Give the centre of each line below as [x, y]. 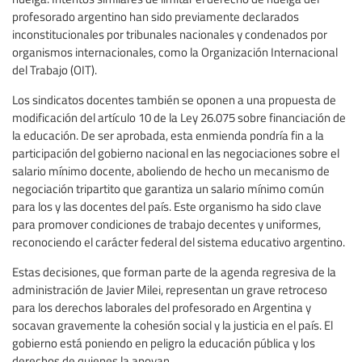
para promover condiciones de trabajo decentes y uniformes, [166, 223]
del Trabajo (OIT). [55, 69]
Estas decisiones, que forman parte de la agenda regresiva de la [174, 271]
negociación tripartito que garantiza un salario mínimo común [168, 188]
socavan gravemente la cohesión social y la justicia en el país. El [173, 324]
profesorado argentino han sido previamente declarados [156, 16]
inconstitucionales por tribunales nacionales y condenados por [170, 34]
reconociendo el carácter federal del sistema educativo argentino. [179, 241]
